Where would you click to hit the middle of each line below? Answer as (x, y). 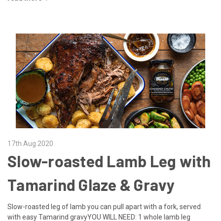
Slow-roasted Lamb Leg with (109, 161)
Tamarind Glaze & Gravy (91, 184)
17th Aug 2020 (30, 143)
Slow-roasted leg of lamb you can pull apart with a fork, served (104, 206)
